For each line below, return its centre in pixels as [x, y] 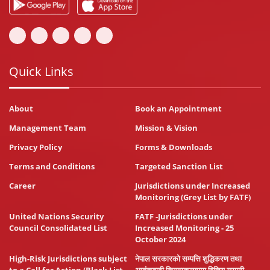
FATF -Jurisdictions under [184, 217]
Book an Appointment [178, 109]
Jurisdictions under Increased [193, 186]
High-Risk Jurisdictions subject [68, 259]
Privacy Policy [36, 147]
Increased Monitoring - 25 [184, 228]
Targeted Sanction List [179, 167]
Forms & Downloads [174, 147]
